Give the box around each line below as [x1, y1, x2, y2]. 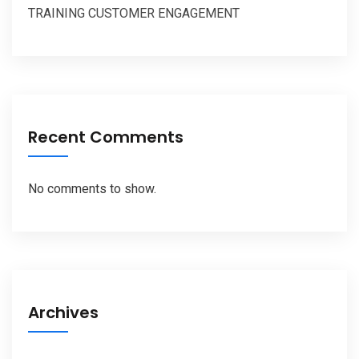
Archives [28, 301, 99, 324]
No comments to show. [28, 180, 156, 196]
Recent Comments [28, 125, 184, 148]
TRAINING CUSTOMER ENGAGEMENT [28, 5, 240, 21]
